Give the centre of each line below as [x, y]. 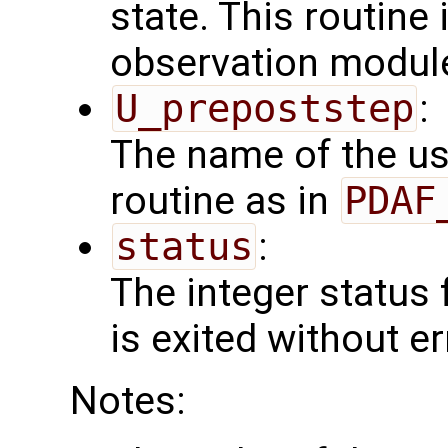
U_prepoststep [264, 109]
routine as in [224, 201]
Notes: [128, 401]
